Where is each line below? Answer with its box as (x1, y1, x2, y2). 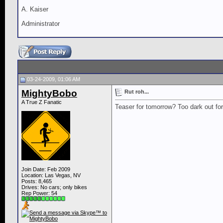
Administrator (21, 19, 60, 27)
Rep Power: (21, 190, 51, 197)
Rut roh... (124, 88, 149, 95)
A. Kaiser (21, 5, 48, 13)
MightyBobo (21, 88, 77, 99)
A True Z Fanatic (21, 99, 62, 106)
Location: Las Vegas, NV (21, 172, 81, 179)
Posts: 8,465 (21, 178, 52, 185)
